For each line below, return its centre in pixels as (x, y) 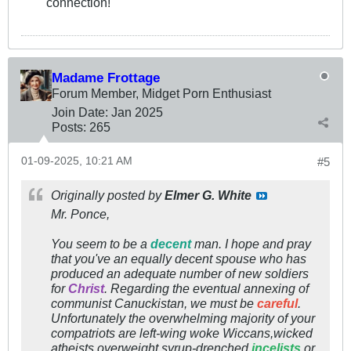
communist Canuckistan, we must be (154, 304)
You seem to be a (101, 244)
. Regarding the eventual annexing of (206, 289)
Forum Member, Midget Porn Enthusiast (161, 94)
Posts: (69, 127)
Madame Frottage (106, 78)
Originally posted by (108, 195)
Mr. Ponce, (80, 214)
